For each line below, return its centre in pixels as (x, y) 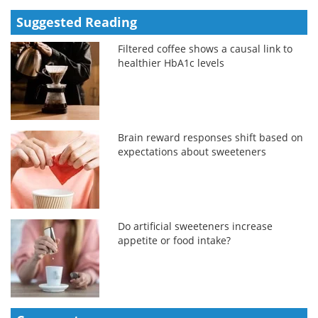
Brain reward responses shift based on (211, 138)
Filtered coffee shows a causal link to (205, 49)
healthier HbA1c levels (171, 63)
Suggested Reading (77, 22)
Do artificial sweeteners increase (196, 226)
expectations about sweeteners (192, 152)
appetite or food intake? (175, 241)
